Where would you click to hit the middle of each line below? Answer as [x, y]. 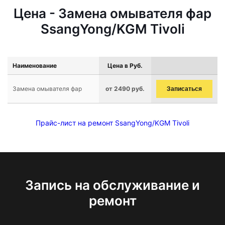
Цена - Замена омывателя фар [113, 13]
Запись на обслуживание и [113, 185]
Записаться [184, 89]
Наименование [35, 66]
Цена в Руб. [125, 66]
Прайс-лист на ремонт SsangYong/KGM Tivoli [113, 123]
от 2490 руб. [125, 89]
